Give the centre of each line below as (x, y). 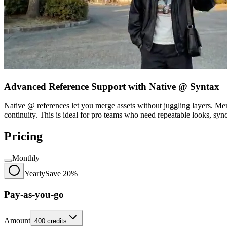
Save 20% (61, 174)
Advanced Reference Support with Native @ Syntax (112, 86)
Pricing (23, 137)
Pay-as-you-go (34, 194)
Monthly (26, 158)
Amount (17, 220)
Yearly (35, 174)
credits (56, 221)
